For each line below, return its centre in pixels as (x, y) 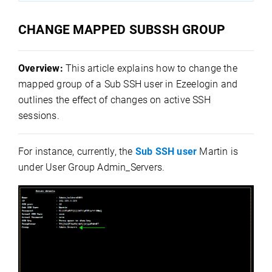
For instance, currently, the (77, 151)
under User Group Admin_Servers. (92, 167)
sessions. (39, 116)
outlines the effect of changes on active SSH (114, 100)
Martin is (219, 151)
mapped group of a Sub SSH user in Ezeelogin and (128, 84)
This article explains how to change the (151, 68)
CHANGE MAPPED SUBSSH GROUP (122, 29)
